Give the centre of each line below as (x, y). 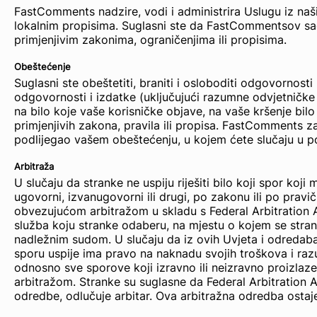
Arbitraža (34, 166)
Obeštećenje (42, 67)
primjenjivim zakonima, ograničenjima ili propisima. (150, 40)
